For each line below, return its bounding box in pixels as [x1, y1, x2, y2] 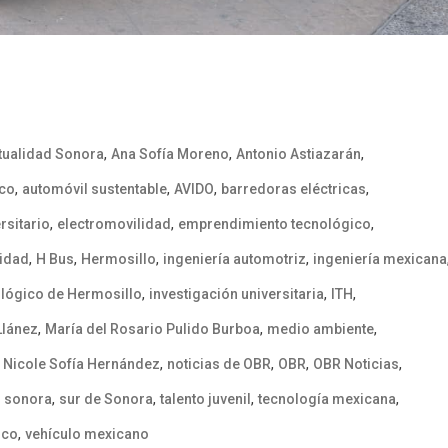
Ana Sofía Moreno [111, 145, 229, 162]
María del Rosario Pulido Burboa [45, 320, 260, 337]
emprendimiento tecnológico [178, 215, 371, 232]
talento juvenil [160, 390, 251, 407]
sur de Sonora [59, 390, 153, 407]
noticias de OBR [167, 355, 271, 372]
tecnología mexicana [258, 390, 396, 407]
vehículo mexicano [25, 425, 149, 442]
